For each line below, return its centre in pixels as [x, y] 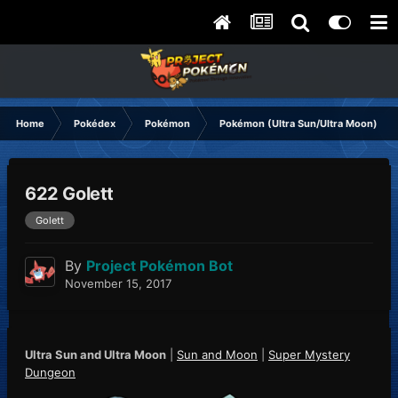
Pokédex [95, 123]
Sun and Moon [217, 355]
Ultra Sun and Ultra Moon [96, 355]
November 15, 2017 [118, 284]
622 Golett [69, 194]
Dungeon [50, 373]
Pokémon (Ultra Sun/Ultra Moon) [298, 123]
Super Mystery [309, 355]
